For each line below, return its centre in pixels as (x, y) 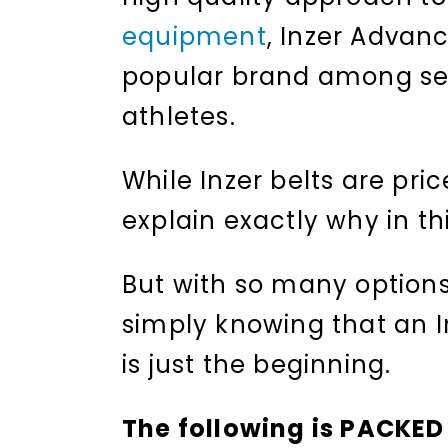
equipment (194, 36)
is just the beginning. (257, 364)
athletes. (179, 116)
